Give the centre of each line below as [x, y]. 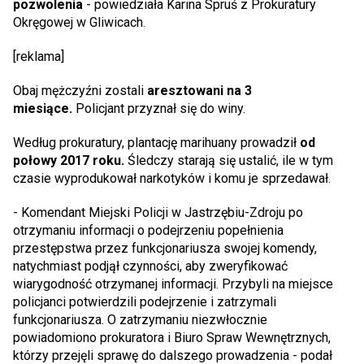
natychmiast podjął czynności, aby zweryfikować [150, 266]
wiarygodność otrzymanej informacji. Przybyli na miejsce [173, 284]
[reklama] [39, 57]
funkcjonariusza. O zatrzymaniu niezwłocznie [140, 320]
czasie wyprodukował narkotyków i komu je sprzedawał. [172, 179]
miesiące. [44, 109]
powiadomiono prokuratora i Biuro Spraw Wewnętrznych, [172, 338]
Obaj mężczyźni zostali [80, 91]
